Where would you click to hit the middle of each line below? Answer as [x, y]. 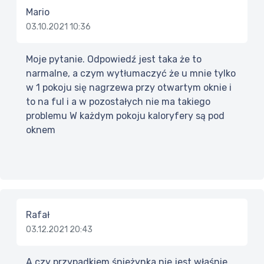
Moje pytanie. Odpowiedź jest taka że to [114, 60]
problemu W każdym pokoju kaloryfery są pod [125, 116]
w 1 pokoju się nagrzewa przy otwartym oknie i [129, 88]
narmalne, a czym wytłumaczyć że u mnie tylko [131, 74]
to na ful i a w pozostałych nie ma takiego [118, 102]
